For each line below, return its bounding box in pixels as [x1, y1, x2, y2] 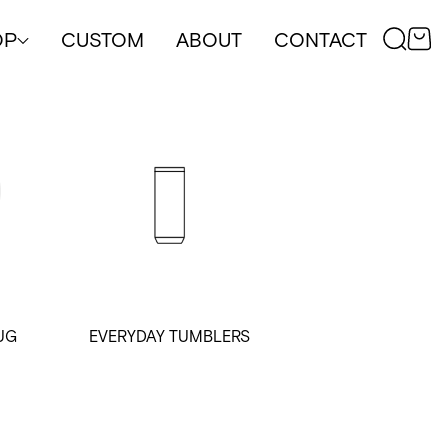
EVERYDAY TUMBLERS [89, 325, 251, 345]
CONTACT [274, 27, 367, 52]
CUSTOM [61, 27, 144, 52]
